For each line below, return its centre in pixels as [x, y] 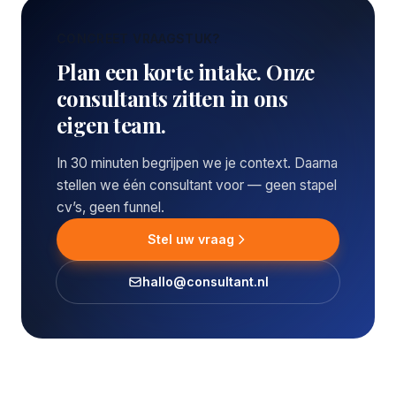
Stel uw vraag [191, 239]
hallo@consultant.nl [205, 282]
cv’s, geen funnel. [110, 207]
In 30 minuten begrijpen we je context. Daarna [197, 163]
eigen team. [111, 125]
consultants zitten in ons [172, 98]
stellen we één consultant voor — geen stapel [197, 185]
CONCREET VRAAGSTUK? [138, 38]
